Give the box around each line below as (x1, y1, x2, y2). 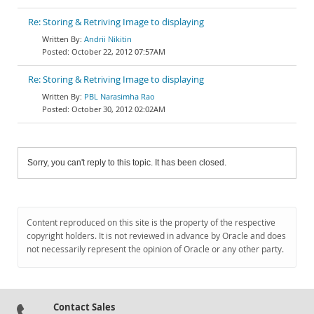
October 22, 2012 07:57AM (71, 46, 165, 57)
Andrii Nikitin (84, 34, 132, 44)
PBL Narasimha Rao (84, 91, 155, 102)
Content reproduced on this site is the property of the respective (27, 217, 275, 228)
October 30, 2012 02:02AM (71, 104, 165, 114)
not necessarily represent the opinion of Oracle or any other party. (27, 243, 284, 255)
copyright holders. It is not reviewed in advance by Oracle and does (27, 230, 286, 242)
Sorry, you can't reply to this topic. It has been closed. (27, 158, 226, 168)
